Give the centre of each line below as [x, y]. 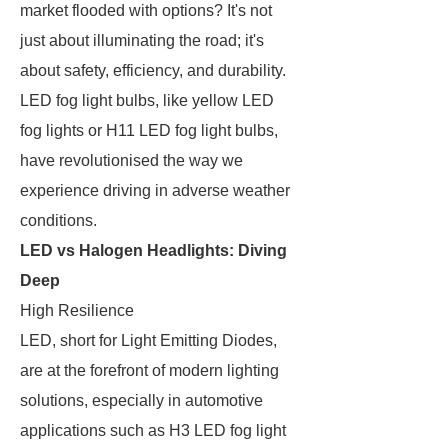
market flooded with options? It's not [146, 10]
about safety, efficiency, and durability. [153, 70]
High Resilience [79, 310]
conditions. [58, 220]
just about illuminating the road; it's [142, 40]
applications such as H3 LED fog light [153, 430]
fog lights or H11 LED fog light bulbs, [149, 130]
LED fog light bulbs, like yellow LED [147, 100]
